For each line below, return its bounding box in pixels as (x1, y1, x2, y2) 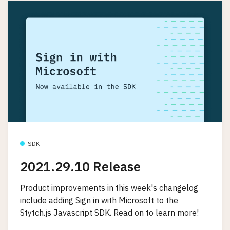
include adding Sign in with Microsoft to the (20, 195, 178, 206)
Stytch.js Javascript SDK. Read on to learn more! (20, 207, 199, 218)
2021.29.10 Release (20, 158, 141, 175)
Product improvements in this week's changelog (20, 183, 198, 194)
